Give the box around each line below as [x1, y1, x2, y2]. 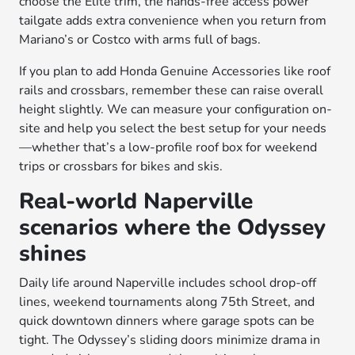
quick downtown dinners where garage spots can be [19, 312, 315, 330]
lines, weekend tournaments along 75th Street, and [19, 293, 315, 311]
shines [19, 239, 87, 269]
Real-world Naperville [19, 186, 254, 216]
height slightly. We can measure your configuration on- [19, 101, 333, 118]
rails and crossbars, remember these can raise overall [19, 82, 324, 99]
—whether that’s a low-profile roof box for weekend [19, 139, 318, 156]
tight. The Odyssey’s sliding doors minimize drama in [19, 331, 321, 349]
